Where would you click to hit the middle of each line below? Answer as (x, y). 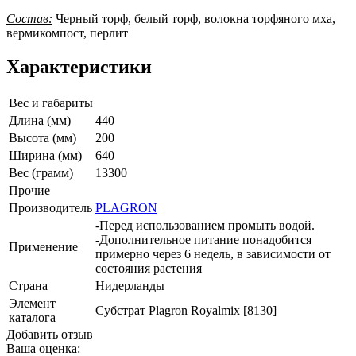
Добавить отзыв (50, 334)
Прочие (29, 190)
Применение (43, 246)
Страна (28, 285)
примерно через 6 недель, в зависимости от (213, 253)
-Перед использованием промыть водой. (205, 225)
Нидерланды (130, 285)
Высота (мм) (43, 137)
